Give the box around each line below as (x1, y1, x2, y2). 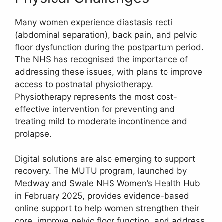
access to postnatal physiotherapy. (15, 79, 153, 89)
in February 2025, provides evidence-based (15, 191, 189, 201)
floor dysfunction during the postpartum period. (15, 42, 204, 52)
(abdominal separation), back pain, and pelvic (15, 29, 197, 40)
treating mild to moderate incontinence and (15, 116, 187, 126)
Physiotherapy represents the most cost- (15, 91, 177, 102)
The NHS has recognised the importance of (15, 54, 188, 64)
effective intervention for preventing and (15, 104, 175, 114)
